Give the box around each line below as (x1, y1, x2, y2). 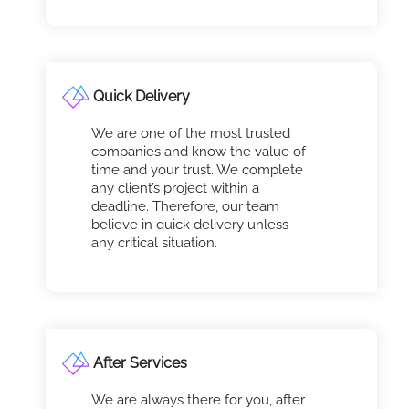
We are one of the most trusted (90, 124, 290, 142)
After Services (93, 354, 187, 372)
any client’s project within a (90, 179, 259, 196)
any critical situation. (90, 234, 217, 251)
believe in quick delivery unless (90, 215, 288, 233)
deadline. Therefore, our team (90, 197, 279, 215)
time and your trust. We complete (90, 161, 303, 178)
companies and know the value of (90, 142, 306, 160)
